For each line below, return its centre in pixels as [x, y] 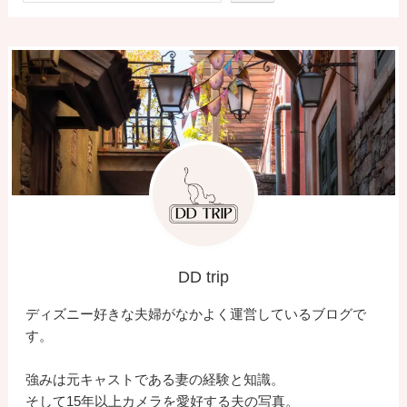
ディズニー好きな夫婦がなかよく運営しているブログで [196, 314]
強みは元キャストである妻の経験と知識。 [155, 380]
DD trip [203, 278]
